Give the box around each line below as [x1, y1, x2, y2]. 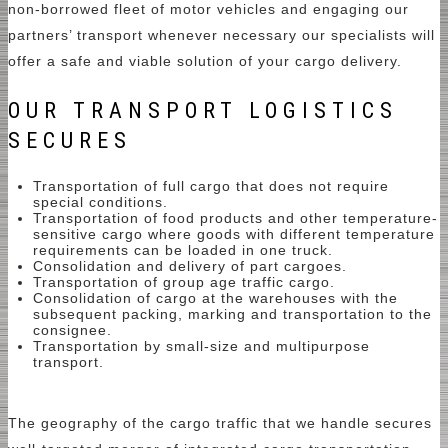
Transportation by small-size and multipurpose [33, 338, 370, 355]
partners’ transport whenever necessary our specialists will [8, 27, 435, 44]
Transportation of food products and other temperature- [33, 210, 438, 227]
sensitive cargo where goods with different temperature [33, 226, 435, 243]
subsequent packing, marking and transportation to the [33, 306, 432, 323]
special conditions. [33, 194, 168, 211]
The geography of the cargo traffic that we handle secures [8, 415, 432, 432]
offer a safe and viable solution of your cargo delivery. [8, 53, 402, 70]
